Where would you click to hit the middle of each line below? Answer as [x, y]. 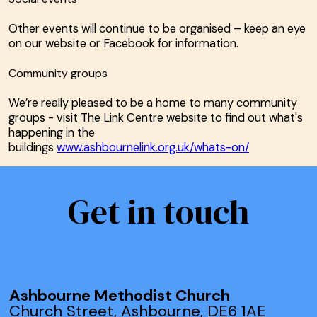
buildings [33, 147]
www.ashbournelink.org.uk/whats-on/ [153, 147]
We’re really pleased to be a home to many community [153, 103]
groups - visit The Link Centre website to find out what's [156, 117]
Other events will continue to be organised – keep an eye [157, 28]
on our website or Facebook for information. [123, 43]
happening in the [52, 132]
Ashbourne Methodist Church [121, 295]
